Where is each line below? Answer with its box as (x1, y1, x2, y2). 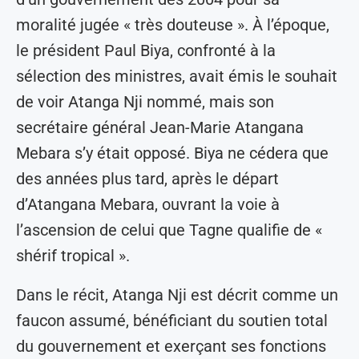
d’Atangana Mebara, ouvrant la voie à (16, 195, 280, 215)
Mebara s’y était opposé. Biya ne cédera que (16, 143, 329, 163)
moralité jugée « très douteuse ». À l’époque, (16, 15, 329, 35)
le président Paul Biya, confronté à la (16, 41, 276, 61)
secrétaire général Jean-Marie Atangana (16, 118, 304, 138)
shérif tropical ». (16, 246, 130, 266)
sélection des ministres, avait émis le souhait (16, 67, 337, 87)
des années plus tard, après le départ (16, 169, 279, 189)
